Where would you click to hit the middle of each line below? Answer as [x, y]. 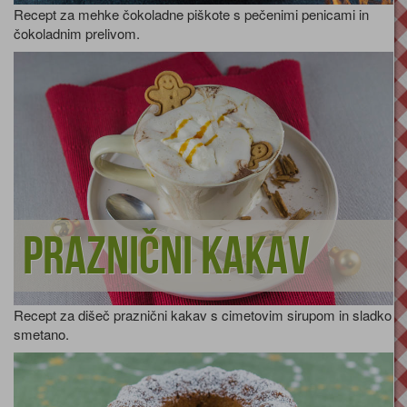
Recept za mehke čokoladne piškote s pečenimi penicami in [191, 14]
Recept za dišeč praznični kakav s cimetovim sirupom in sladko [203, 314]
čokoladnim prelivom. [77, 33]
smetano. [41, 333]
